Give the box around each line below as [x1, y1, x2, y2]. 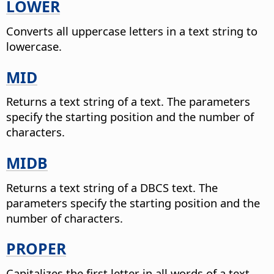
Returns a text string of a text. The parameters [6, 94, 250, 109]
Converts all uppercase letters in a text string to [6, 23, 257, 39]
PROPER [6, 238, 66, 259]
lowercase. [6, 39, 62, 54]
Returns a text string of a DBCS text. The [6, 179, 218, 195]
